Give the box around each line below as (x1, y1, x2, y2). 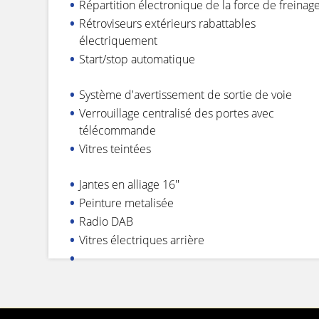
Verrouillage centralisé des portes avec (79, 105, 274, 121)
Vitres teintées (79, 140, 151, 157)
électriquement (79, 32, 157, 48)
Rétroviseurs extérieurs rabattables (79, 15, 256, 31)
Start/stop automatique (79, 51, 195, 67)
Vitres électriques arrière (79, 231, 204, 248)
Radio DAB (79, 213, 133, 229)
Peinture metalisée (79, 194, 174, 211)
